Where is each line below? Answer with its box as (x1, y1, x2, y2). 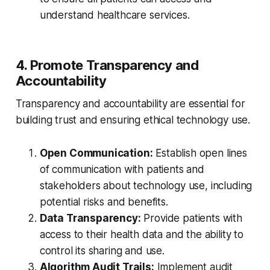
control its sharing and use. (39, 245, 165, 257)
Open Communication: (39, 147, 153, 160)
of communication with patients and (39, 163, 204, 176)
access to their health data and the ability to (39, 228, 243, 241)
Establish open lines (152, 147, 247, 160)
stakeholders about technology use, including (39, 180, 253, 192)
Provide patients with (140, 212, 242, 225)
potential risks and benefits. (39, 196, 168, 209)
